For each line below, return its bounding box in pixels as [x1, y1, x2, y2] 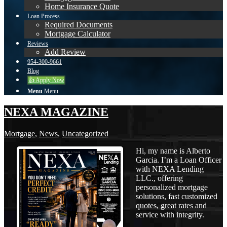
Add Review [45, 48, 86, 56]
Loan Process [27, 13, 60, 20]
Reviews [27, 40, 48, 47]
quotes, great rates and [136, 201, 207, 210]
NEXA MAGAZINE [4, 105, 108, 119]
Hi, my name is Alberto [136, 146, 210, 155]
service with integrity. [136, 210, 204, 219]
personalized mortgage [136, 182, 208, 192]
